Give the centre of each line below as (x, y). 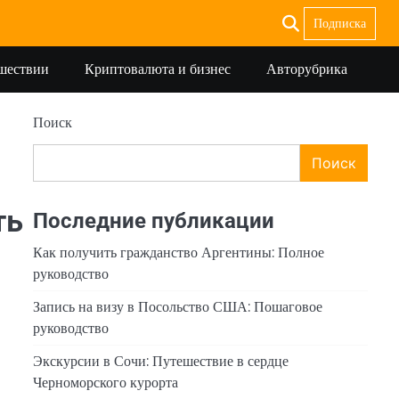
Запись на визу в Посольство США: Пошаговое (177, 306)
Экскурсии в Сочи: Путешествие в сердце (160, 361)
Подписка (340, 23)
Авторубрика (307, 69)
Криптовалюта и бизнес (158, 69)
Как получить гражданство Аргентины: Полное (178, 252)
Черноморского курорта (105, 382)
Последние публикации (153, 220)
